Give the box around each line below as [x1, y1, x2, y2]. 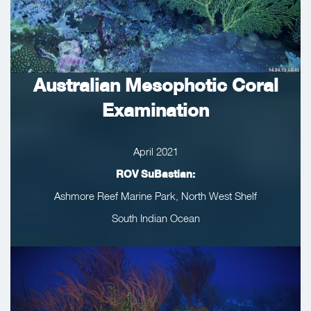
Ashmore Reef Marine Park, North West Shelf [54, 189, 257, 202]
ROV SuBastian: [116, 167, 195, 180]
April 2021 [133, 144, 178, 158]
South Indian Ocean [111, 211, 200, 224]
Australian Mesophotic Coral [33, 74, 278, 96]
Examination [102, 99, 209, 121]
